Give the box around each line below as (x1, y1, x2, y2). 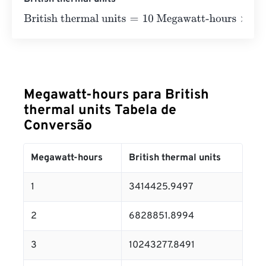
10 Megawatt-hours (118, 13, 198, 26)
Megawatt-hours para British (24, 87, 209, 104)
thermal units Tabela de (24, 102, 176, 119)
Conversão (24, 118, 92, 135)
